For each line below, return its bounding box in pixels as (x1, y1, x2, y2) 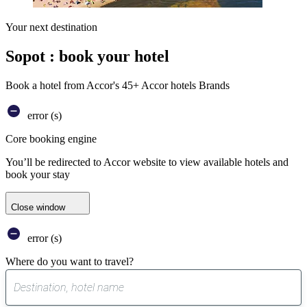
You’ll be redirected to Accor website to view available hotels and (5, 156, 288, 169)
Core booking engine (5, 133, 97, 145)
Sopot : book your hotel (5, 47, 169, 66)
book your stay (5, 169, 70, 181)
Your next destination (5, 21, 97, 34)
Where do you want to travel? (5, 256, 134, 268)
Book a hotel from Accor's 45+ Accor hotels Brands (5, 79, 230, 92)
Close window (11, 202, 65, 213)
